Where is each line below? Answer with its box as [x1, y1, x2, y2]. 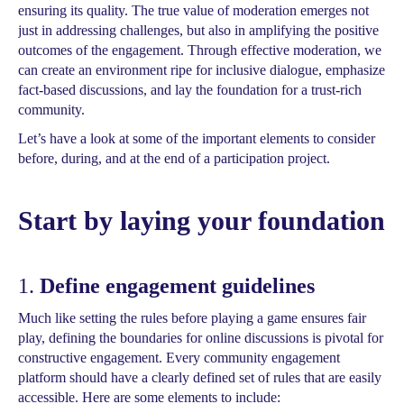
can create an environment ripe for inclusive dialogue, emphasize [18, 62, 385, 78]
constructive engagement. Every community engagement [18, 350, 340, 365]
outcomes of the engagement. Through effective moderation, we [18, 42, 381, 58]
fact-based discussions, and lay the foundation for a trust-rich [18, 82, 362, 97]
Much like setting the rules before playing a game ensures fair [18, 310, 366, 326]
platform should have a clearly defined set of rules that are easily [18, 370, 381, 385]
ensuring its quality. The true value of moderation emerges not [18, 3, 369, 18]
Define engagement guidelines [40, 274, 315, 298]
